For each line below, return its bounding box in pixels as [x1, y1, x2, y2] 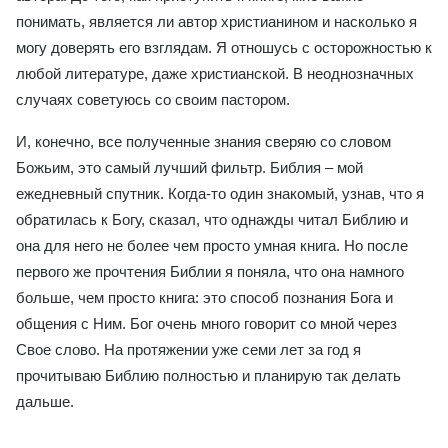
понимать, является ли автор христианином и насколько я [16, 13, 417, 30]
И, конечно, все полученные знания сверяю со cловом [16, 133, 391, 150]
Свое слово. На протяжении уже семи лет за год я [16, 341, 361, 358]
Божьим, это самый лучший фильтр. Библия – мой [16, 159, 363, 176]
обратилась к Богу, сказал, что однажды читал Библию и [16, 211, 408, 228]
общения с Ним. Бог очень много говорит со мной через [16, 315, 397, 332]
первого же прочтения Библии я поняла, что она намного [16, 263, 404, 280]
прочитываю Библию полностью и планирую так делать [16, 367, 401, 384]
